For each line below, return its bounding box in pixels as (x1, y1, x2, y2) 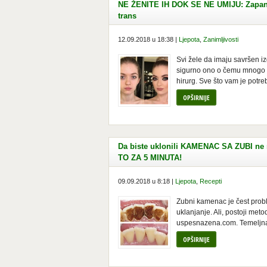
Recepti (200, 178, 222, 185)
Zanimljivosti (203, 36, 238, 43)
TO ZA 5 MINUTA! (118, 153, 182, 162)
